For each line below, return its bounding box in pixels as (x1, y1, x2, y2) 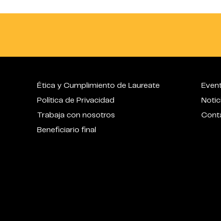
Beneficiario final (37, 126, 97, 134)
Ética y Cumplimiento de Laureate (37, 81, 160, 89)
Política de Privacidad (37, 96, 115, 104)
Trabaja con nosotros (37, 111, 115, 119)
